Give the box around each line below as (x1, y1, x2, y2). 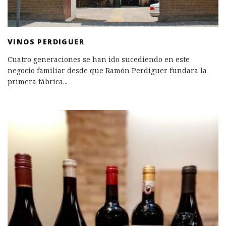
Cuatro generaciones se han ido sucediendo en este (8, 54, 190, 65)
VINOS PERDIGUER (8, 37, 84, 47)
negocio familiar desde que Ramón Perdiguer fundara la (8, 66, 207, 76)
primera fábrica (8, 77, 63, 87)
